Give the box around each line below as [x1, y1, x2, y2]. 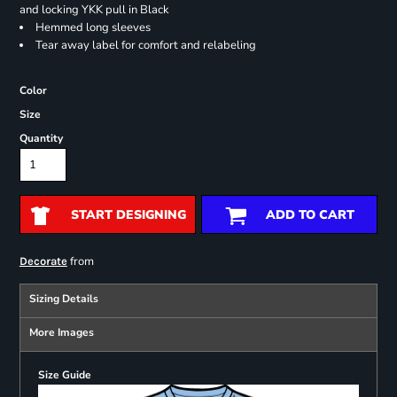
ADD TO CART [265, 206, 354, 224]
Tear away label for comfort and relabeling [35, 37, 256, 54]
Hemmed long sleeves [35, 19, 151, 36]
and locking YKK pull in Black [19, 2, 169, 19]
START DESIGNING [70, 206, 186, 224]
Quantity [19, 131, 63, 146]
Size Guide [37, 368, 91, 383]
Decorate [19, 254, 67, 269]
